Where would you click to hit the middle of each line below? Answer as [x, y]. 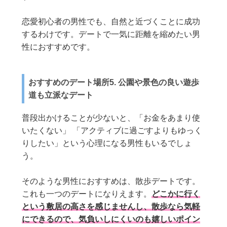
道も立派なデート [61, 95]
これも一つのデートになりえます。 [87, 194]
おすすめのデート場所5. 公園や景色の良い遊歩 [114, 83]
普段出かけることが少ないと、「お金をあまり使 [111, 118]
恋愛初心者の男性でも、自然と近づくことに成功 [111, 22]
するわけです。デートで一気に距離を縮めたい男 [111, 34]
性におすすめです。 [59, 47]
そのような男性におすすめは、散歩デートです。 [111, 181]
